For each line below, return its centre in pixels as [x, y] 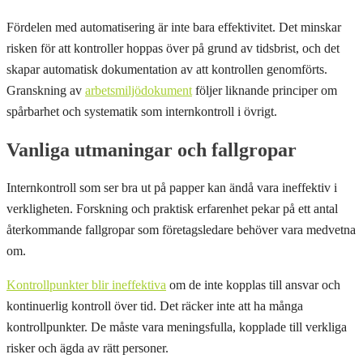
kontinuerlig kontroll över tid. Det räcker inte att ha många [155, 305]
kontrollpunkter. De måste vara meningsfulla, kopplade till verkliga [177, 327]
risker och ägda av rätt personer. [88, 348]
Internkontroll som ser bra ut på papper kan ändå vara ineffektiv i [172, 187]
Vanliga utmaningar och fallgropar [152, 150]
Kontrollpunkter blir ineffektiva [86, 284]
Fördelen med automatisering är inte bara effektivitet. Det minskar [174, 28]
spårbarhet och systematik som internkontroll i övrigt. [142, 112]
